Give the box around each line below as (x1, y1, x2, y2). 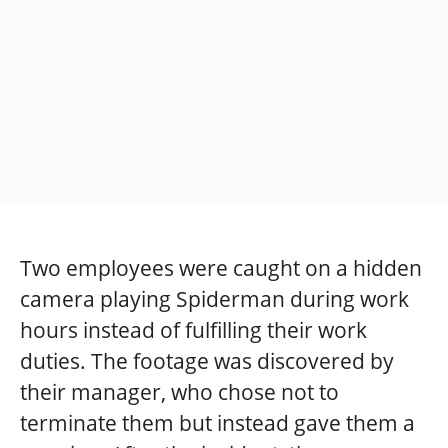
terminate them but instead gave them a (20, 408, 415, 437)
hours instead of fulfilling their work (20, 315, 367, 344)
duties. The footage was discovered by (20, 346, 394, 375)
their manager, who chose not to (20, 377, 339, 406)
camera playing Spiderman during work (20, 284, 409, 313)
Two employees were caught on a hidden (20, 253, 422, 282)
